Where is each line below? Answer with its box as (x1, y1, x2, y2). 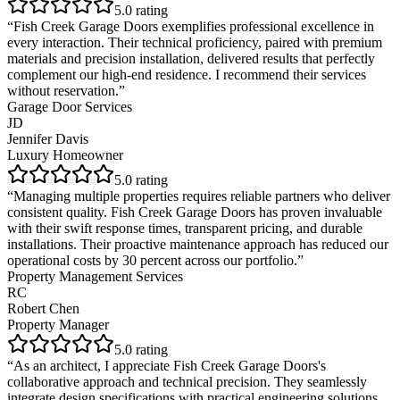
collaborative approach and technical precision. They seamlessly (7, 373, 367, 389)
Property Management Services (7, 268, 183, 284)
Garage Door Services (7, 98, 132, 114)
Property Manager (7, 316, 109, 332)
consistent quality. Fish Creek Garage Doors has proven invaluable (7, 204, 382, 220)
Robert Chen (7, 300, 79, 316)
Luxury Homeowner (7, 146, 123, 162)
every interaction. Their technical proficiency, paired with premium (7, 34, 382, 50)
